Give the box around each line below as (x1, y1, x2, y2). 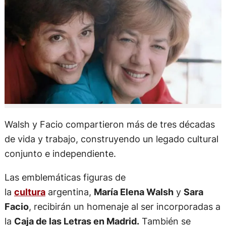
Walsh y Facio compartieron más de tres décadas (4, 118, 215, 130)
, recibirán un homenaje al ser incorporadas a (28, 201, 220, 212)
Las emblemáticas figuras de (4, 172, 126, 183)
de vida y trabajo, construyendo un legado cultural (4, 133, 218, 144)
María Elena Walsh (93, 186, 174, 197)
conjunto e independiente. (4, 147, 116, 159)
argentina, (45, 186, 94, 197)
